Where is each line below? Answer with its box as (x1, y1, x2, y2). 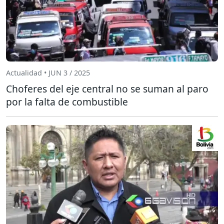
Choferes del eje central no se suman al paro (6, 81, 208, 95)
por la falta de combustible (6, 94, 128, 108)
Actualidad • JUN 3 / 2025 (6, 68, 90, 78)
